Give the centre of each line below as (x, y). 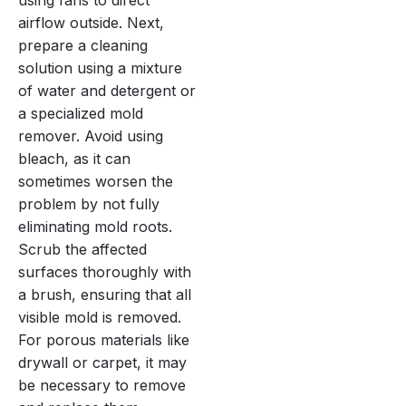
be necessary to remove (102, 385)
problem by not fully (89, 203)
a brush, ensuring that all (105, 294)
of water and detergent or (107, 90)
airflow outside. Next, (91, 22)
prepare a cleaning (83, 45)
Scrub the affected (82, 249)
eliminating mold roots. (95, 226)
